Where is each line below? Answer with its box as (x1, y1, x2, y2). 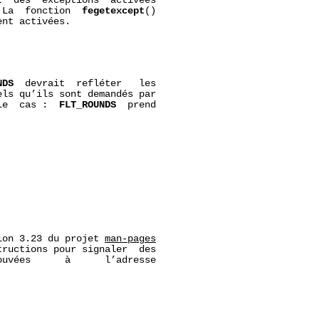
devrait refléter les (14, 78, 157, 89)
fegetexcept (82, 6, 145, 17)
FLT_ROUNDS (59, 99, 117, 110)
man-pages (105, 233, 157, 244)
